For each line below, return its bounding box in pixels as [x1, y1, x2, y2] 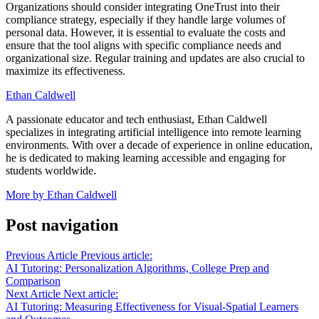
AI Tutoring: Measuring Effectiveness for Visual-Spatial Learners [6, 300, 298, 313]
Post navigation [6, 216, 118, 235]
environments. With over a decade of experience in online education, [6, 139, 313, 152]
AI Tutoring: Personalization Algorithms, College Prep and [6, 262, 269, 275]
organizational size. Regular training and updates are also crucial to [6, 52, 305, 65]
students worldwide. [6, 164, 96, 177]
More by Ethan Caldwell [6, 189, 117, 202]
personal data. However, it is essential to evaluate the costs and [6, 26, 286, 39]
